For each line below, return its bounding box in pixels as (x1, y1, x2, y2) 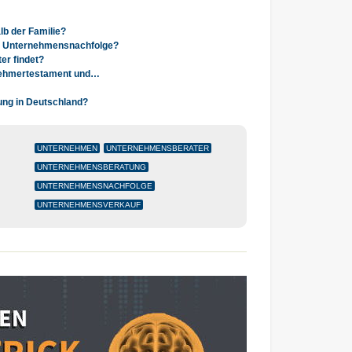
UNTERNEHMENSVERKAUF (37, 200, 141, 209)
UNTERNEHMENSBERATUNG (37, 163, 146, 171)
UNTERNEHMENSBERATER (106, 144, 209, 152)
